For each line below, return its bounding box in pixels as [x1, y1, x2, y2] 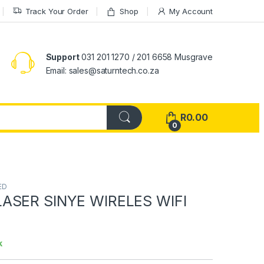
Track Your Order [25, 6, 88, 16]
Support [45, 51, 80, 62]
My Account [169, 6, 213, 16]
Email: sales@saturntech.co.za [45, 65, 159, 75]
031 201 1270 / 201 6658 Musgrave [79, 51, 213, 62]
